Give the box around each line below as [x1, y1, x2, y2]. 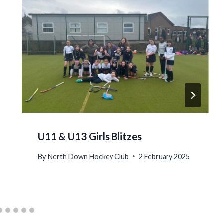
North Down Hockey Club [47, 152, 129, 161]
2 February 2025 [138, 152, 190, 161]
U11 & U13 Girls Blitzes [38, 130, 142, 142]
